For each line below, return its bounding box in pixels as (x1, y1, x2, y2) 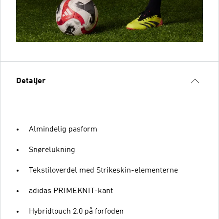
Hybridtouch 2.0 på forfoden (29, 208, 124, 216)
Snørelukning (29, 146, 75, 154)
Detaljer (16, 77, 45, 85)
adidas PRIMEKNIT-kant (29, 187, 113, 195)
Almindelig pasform (29, 126, 97, 133)
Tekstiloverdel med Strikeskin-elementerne (29, 167, 178, 175)
